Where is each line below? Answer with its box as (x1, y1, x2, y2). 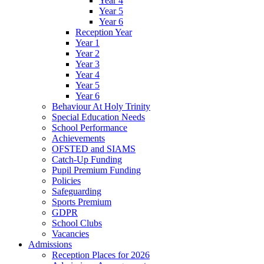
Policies (52, 175, 81, 186)
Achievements (52, 133, 105, 143)
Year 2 (75, 48, 100, 58)
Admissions (28, 239, 72, 249)
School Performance (52, 122, 127, 133)
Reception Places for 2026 (52, 249, 150, 260)
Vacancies (52, 228, 89, 239)
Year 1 (75, 37, 100, 48)
